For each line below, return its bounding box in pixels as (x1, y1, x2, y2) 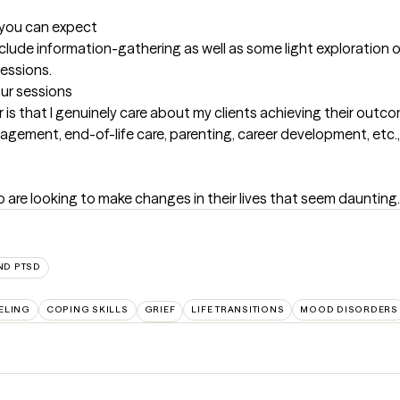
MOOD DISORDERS (300, 304, 398, 316)
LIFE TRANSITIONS (191, 304, 285, 316)
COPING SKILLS (46, 304, 129, 316)
